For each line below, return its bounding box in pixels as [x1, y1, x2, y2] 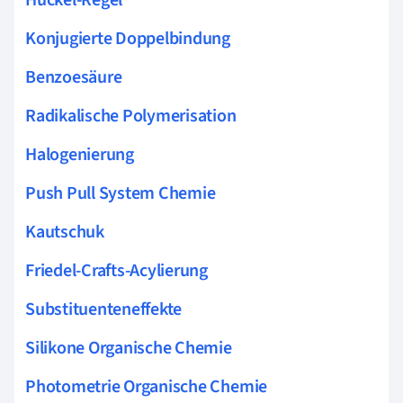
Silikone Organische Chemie [25, 335, 232, 361]
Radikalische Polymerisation [25, 103, 237, 129]
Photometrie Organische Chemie [25, 373, 268, 399]
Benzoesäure [25, 64, 122, 90]
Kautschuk [25, 219, 104, 245]
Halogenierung [25, 141, 134, 167]
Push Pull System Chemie [25, 180, 216, 206]
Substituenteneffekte [25, 296, 183, 322]
